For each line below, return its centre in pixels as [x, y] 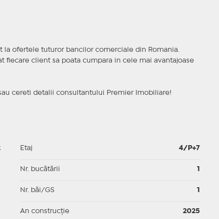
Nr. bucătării [40, 169]
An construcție [44, 211]
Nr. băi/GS [37, 190]
